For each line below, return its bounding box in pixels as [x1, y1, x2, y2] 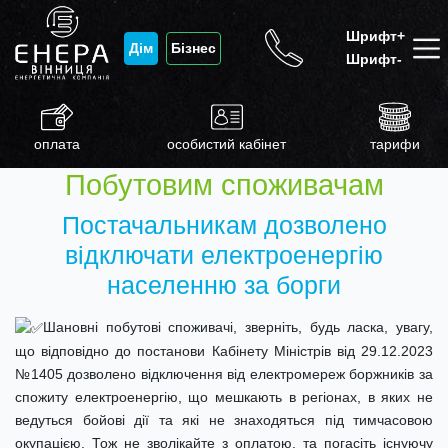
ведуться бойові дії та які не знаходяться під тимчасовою [15, 411, 433, 428]
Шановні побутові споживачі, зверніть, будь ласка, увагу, [43, 319, 433, 335]
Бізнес [171, 39, 216, 56]
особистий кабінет [166, 135, 286, 152]
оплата [33, 135, 80, 152]
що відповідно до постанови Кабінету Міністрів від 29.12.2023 [15, 342, 433, 359]
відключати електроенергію [65, 241, 383, 269]
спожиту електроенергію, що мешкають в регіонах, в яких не [15, 388, 433, 405]
